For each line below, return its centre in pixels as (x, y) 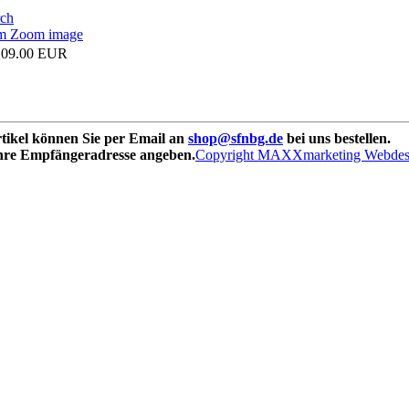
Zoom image (45, 34)
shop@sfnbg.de (236, 138)
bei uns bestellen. (337, 138)
